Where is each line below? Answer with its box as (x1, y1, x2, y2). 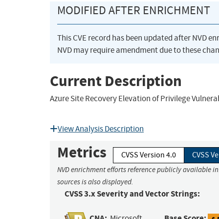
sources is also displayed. (57, 177, 133, 187)
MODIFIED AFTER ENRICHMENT (57, 3, 210, 18)
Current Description (50, 70, 182, 91)
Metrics (57, 142, 107, 163)
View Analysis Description (58, 124, 144, 134)
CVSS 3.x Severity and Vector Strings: (65, 188, 200, 200)
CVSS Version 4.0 (121, 150, 176, 160)
